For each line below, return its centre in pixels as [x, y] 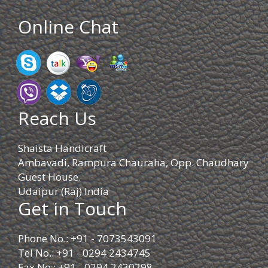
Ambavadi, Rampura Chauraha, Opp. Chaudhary [133, 162]
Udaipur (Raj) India [63, 191]
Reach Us [57, 118]
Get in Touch [72, 208]
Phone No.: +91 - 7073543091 [87, 238]
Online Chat [68, 27]
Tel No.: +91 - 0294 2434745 [84, 253]
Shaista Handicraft [62, 148]
